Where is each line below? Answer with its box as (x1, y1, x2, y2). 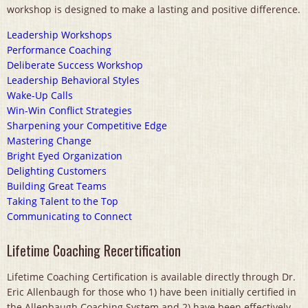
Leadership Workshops (7, 28, 112, 42)
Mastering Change (7, 134, 91, 148)
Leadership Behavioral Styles (7, 74, 140, 87)
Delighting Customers (7, 164, 107, 178)
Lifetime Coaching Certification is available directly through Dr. (7, 270, 296, 284)
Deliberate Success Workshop (7, 58, 143, 72)
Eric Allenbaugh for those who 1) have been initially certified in (7, 285, 296, 299)
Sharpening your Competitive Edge (7, 119, 167, 133)
